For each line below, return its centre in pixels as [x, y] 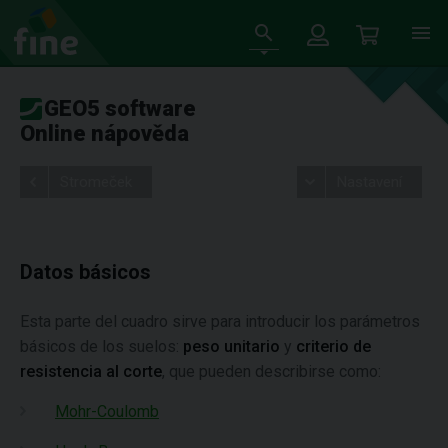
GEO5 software [120, 108]
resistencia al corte [91, 371]
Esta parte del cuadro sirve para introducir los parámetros [220, 321]
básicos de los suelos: [101, 346]
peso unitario [231, 346]
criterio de [333, 346]
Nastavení [369, 182]
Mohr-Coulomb [107, 411]
